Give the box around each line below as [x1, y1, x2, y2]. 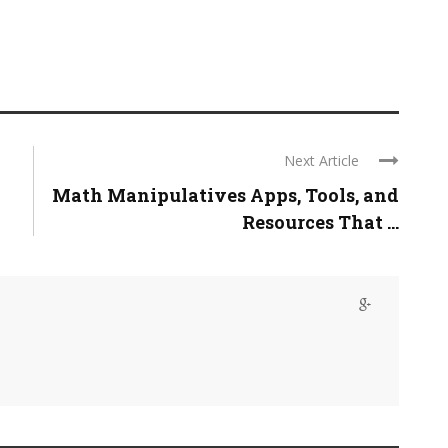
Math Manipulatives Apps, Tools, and [52, 183, 399, 208]
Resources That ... [242, 210, 399, 235]
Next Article [284, 151, 359, 171]
